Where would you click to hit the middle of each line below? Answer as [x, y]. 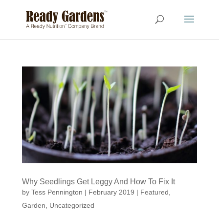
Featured [154, 192]
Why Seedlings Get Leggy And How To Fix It [98, 181]
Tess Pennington [57, 192]
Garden [33, 205]
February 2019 [111, 192]
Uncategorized [72, 205]
